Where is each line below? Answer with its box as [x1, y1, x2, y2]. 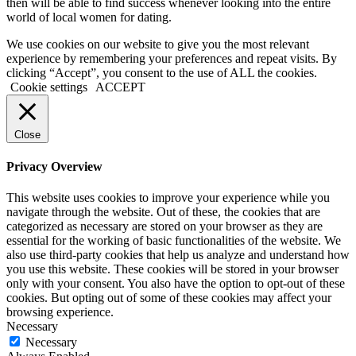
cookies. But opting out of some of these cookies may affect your [6, 291, 331, 305]
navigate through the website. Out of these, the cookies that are [6, 205, 320, 219]
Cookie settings [10, 79, 87, 94]
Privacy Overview [6, 159, 103, 173]
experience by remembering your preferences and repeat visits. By [6, 51, 337, 65]
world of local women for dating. [6, 10, 172, 24]
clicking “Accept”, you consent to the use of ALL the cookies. [6, 65, 317, 79]
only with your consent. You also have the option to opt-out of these [6, 277, 345, 291]
